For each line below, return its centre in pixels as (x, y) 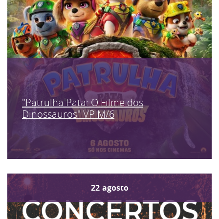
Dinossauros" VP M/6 (68, 114)
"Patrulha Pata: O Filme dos (83, 102)
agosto (115, 188)
